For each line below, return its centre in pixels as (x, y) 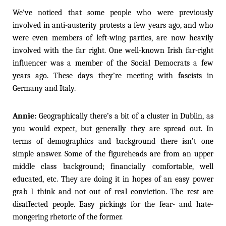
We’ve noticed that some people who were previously (113, 12)
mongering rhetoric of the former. (68, 217)
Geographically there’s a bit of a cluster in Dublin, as (126, 116)
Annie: (26, 116)
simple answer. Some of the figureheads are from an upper (113, 154)
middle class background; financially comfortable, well (113, 166)
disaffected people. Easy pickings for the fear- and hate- (113, 204)
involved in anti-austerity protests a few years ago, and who (113, 25)
